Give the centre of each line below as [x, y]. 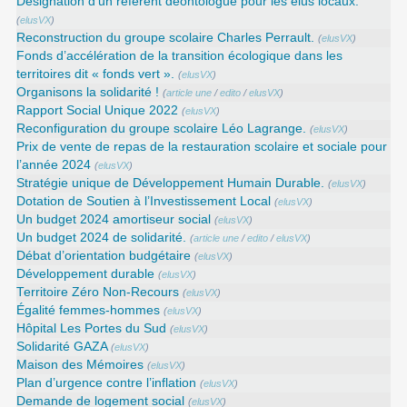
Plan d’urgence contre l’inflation [107, 382]
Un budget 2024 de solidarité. [102, 237]
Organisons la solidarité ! [88, 92]
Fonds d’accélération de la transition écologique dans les [180, 55]
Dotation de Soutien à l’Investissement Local [144, 201]
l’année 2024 [54, 164]
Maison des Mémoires [80, 364]
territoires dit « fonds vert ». [96, 74]
